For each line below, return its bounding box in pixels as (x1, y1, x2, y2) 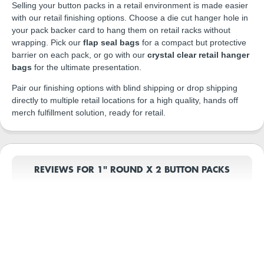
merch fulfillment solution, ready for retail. (12, 108, 166, 118)
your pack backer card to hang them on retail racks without (12, 25, 230, 35)
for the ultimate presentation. (32, 62, 141, 72)
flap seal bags (83, 38, 140, 48)
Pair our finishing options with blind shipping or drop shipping (12, 83, 237, 93)
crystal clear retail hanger (147, 50, 249, 60)
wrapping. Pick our (12, 38, 83, 48)
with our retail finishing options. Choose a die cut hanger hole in (12, 13, 248, 23)
